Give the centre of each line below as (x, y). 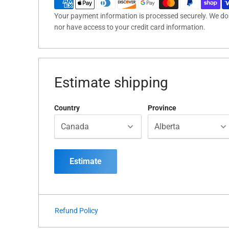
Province (162, 108)
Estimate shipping (111, 83)
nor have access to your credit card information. (130, 27)
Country (67, 108)
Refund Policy (76, 211)
